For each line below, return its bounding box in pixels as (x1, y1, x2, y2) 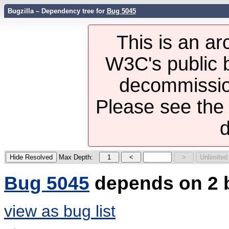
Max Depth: (59, 153, 93, 162)
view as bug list (4, 201, 116, 220)
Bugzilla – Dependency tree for (7, 7, 107, 15)
